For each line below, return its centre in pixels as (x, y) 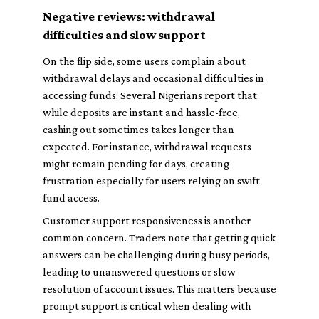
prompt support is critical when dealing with (147, 306)
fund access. (71, 198)
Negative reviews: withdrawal (129, 16)
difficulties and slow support (124, 35)
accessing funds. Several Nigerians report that (150, 95)
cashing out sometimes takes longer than (138, 129)
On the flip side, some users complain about (144, 61)
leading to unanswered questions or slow (139, 272)
